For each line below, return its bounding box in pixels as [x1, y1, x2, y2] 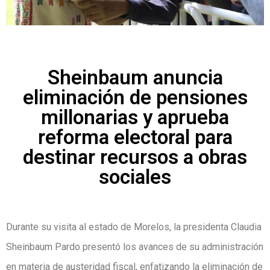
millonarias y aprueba [41, 105, 229, 129]
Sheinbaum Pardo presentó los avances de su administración [6, 240, 263, 253]
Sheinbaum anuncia [47, 65, 223, 89]
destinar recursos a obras [23, 145, 247, 169]
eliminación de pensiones [22, 85, 248, 109]
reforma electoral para [37, 125, 233, 149]
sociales [99, 165, 171, 189]
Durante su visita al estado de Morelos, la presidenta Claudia [6, 221, 262, 233]
